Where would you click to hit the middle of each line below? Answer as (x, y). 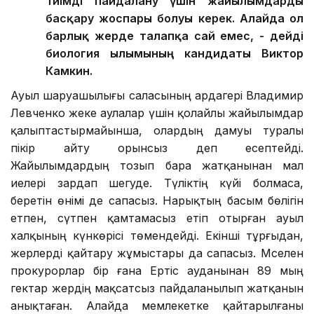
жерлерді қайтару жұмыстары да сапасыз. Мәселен (157, 253)
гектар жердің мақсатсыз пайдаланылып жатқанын (157, 288)
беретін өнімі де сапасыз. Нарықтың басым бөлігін (157, 201)
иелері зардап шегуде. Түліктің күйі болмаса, (157, 183)
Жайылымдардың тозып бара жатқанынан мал (157, 166)
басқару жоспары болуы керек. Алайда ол (175, 19)
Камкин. (69, 71)
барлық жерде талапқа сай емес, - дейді (175, 36)
